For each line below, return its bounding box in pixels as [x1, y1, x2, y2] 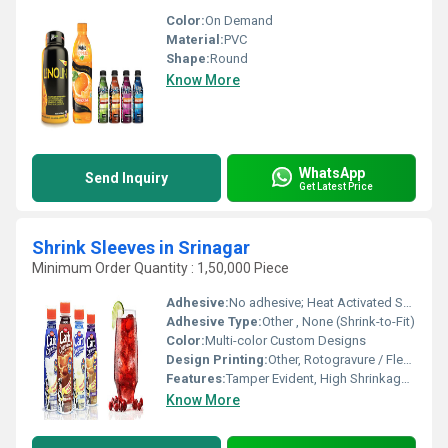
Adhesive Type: [166, 314, 262, 329]
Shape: [166, 51, 210, 66]
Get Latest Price [299, 180, 373, 192]
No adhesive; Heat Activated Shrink [229, 295, 403, 310]
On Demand [205, 13, 273, 28]
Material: [166, 32, 224, 47]
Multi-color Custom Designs [205, 333, 366, 348]
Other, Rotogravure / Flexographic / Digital [268, 352, 403, 367]
